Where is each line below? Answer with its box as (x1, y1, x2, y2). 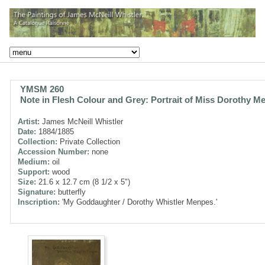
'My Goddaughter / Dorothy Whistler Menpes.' (60, 197, 217, 206)
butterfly (56, 187, 86, 196)
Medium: (18, 157, 50, 166)
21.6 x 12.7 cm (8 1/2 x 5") (36, 177, 130, 186)
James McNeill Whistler (40, 117, 123, 126)
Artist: (18, 117, 40, 126)
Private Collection (57, 137, 120, 146)
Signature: (18, 187, 56, 196)
